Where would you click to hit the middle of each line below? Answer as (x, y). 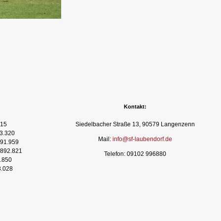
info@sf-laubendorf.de (142, 139)
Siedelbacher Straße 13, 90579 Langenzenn (135, 125)
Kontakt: (135, 107)
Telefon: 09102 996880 (135, 154)
